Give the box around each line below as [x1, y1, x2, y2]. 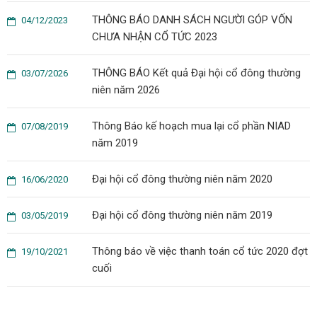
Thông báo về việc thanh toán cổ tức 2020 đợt [92, 245, 308, 258]
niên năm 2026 [92, 83, 160, 96]
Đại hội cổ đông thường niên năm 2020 [92, 173, 272, 185]
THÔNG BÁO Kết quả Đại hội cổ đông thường [92, 67, 301, 79]
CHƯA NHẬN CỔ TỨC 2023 [92, 30, 217, 43]
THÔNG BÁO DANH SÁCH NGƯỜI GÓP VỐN [92, 13, 292, 26]
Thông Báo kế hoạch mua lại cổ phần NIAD [92, 120, 291, 132]
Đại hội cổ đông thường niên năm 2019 [92, 209, 272, 221]
